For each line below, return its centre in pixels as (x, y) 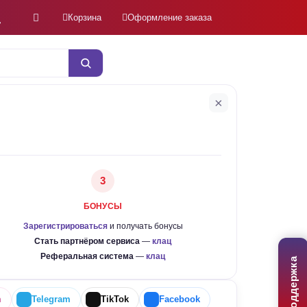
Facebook (179, 299)
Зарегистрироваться (65, 226)
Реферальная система (87, 256)
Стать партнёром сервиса (87, 241)
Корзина (84, 17)
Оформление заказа (169, 17)
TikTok (114, 299)
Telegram (51, 299)
